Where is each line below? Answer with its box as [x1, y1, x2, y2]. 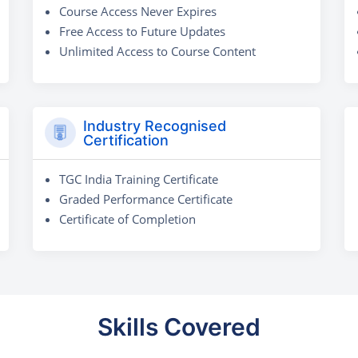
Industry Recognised [82, 117, 226, 134]
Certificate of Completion [59, 210, 196, 227]
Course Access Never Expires [59, 2, 217, 19]
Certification [82, 131, 169, 149]
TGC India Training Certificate [59, 170, 218, 187]
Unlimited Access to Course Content [59, 42, 256, 59]
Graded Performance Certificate [59, 190, 233, 207]
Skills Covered [97, 312, 261, 341]
